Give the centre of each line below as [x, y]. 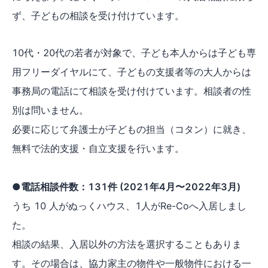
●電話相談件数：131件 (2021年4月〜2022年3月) [127, 186]
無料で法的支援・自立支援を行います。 [98, 148]
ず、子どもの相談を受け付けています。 [98, 15]
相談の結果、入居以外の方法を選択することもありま [127, 244]
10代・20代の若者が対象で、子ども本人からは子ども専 [134, 52]
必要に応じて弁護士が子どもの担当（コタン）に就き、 [132, 129]
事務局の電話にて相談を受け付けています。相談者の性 [132, 91]
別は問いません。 [50, 110]
